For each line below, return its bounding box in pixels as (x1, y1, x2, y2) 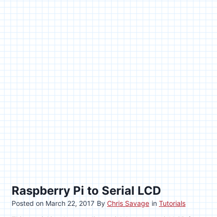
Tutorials (159, 199, 186, 207)
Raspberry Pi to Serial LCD (12, 183, 161, 198)
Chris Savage (107, 199, 149, 207)
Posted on (12, 199, 46, 207)
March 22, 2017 (46, 199, 94, 207)
